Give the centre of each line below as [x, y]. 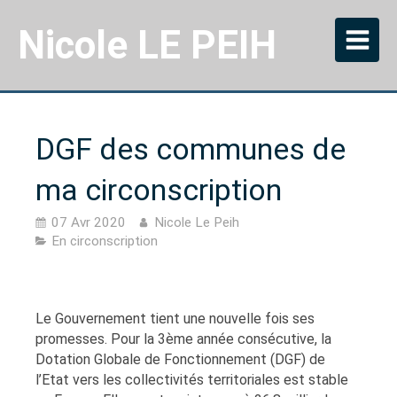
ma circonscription [159, 190]
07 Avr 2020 [89, 222]
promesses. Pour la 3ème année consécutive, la [183, 339]
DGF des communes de [191, 149]
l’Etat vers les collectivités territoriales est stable [192, 380]
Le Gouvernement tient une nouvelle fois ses [175, 319]
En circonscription [105, 241]
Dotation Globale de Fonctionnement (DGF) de [180, 359]
